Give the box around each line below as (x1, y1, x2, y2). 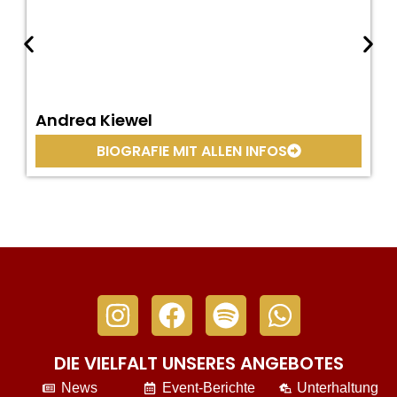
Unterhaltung (297, 379, 379, 395)
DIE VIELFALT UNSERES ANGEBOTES (53, 350, 344, 376)
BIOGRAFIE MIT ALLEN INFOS (96, 140, 287, 161)
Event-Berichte (161, 379, 255, 395)
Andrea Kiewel (35, 108, 152, 131)
